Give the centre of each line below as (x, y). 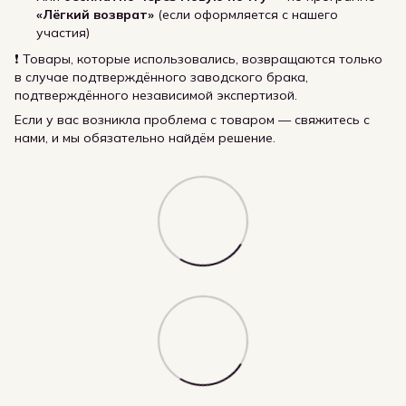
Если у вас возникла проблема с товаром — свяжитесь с (192, 119)
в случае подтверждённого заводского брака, (161, 77)
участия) (63, 33)
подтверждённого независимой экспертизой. (156, 95)
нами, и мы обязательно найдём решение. (145, 137)
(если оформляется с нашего (246, 15)
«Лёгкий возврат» (95, 15)
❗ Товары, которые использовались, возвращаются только (198, 58)
